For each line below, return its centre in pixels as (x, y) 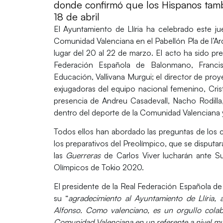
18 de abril (76, 16)
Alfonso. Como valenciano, (103, 210)
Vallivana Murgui (124, 76)
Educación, (75, 76)
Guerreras (83, 155)
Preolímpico (144, 143)
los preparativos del (88, 143)
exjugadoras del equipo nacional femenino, (131, 88)
